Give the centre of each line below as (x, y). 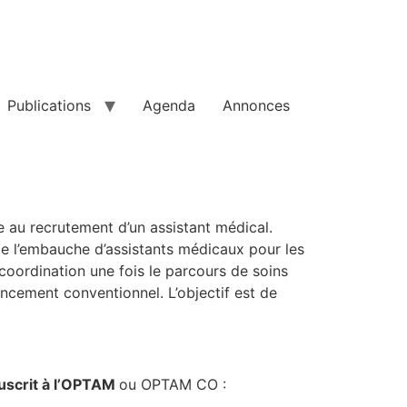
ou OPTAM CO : (173, 385)
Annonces (256, 105)
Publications (49, 105)
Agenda (169, 105)
